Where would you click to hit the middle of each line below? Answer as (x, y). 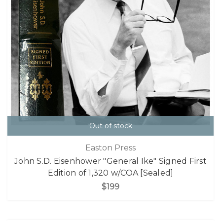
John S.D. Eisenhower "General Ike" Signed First (110, 161)
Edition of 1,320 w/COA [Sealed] (110, 173)
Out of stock (110, 126)
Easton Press (110, 147)
